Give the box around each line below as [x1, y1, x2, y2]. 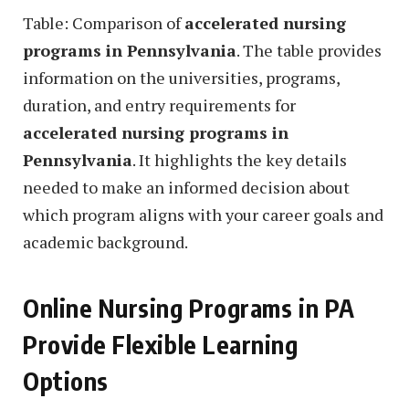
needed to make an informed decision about [23, 176, 350, 199]
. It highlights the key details [132, 149, 347, 172]
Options [23, 364, 109, 396]
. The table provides [236, 39, 382, 62]
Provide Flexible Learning [23, 328, 299, 360]
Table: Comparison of [23, 12, 184, 35]
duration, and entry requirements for [23, 94, 296, 117]
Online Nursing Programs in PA [23, 291, 355, 323]
